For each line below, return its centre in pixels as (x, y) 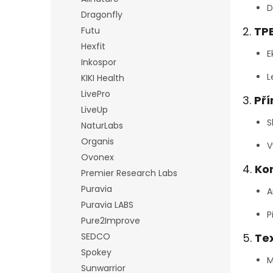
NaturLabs (102, 126)
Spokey (96, 252)
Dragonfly (102, 15)
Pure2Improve (111, 221)
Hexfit (93, 46)
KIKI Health (103, 78)
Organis (97, 141)
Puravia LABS (107, 205)
